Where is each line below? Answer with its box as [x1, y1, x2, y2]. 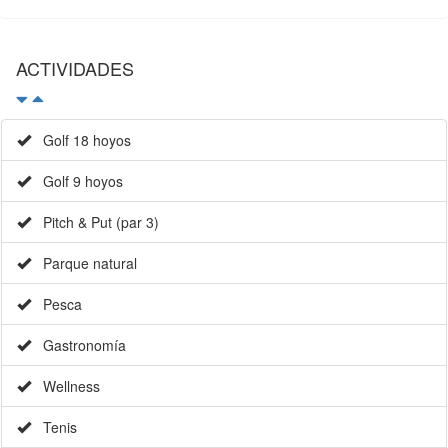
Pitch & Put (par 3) [31, 212, 159, 233]
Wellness [31, 376, 100, 397]
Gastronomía [31, 335, 126, 356]
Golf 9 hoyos [31, 171, 123, 192]
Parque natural [31, 253, 137, 274]
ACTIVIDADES [16, 55, 134, 82]
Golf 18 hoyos [31, 130, 131, 151]
